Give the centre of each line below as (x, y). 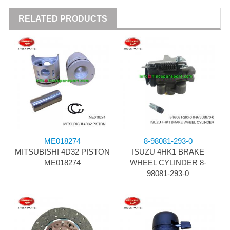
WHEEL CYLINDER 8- (168, 163)
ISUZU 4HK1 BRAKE (168, 152)
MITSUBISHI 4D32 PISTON (62, 152)
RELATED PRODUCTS (63, 19)
